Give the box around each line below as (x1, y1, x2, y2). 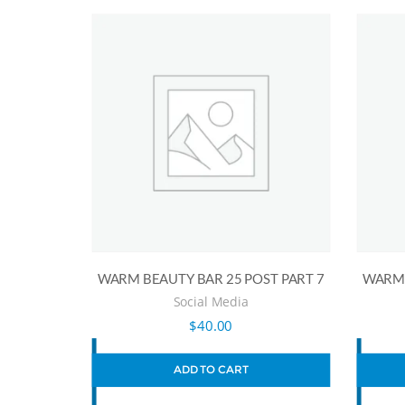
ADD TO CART (174, 363, 249, 376)
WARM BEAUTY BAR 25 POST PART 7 (97, 270, 325, 287)
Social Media (173, 292, 249, 310)
